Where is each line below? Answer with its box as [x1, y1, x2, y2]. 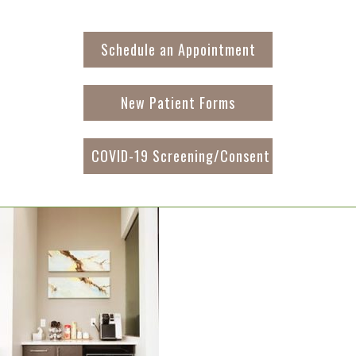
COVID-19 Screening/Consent [91, 145, 270, 166]
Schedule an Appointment [100, 39, 256, 60]
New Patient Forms [121, 92, 235, 113]
